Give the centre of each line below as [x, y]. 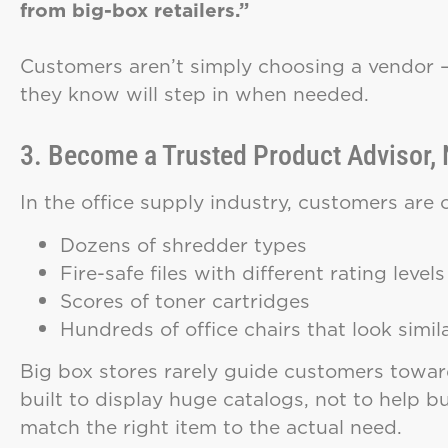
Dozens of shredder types [183, 244]
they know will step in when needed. [194, 93]
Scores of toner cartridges [185, 300]
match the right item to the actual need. [211, 427]
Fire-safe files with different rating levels [252, 272]
